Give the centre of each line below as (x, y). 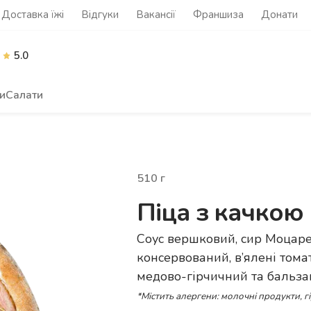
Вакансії (156, 15)
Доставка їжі (33, 15)
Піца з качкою (220, 213)
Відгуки (100, 15)
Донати (279, 15)
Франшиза (218, 15)
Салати (24, 95)
